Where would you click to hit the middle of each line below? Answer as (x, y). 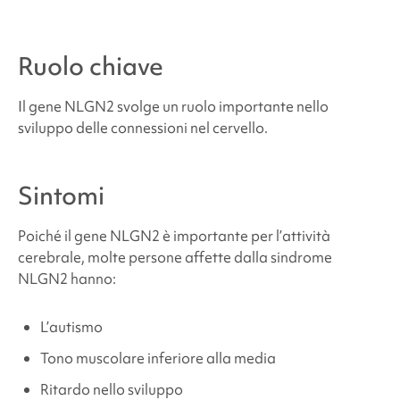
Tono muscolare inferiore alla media (158, 358)
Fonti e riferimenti (92, 144)
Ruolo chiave (90, 66)
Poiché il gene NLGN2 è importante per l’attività (174, 235)
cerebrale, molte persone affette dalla (144, 257)
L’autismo (71, 326)
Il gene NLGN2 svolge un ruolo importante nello (173, 106)
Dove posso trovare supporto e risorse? (162, 90)
